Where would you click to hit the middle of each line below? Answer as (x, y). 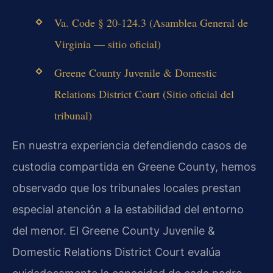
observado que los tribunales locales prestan (127, 188)
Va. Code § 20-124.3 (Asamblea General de (151, 23)
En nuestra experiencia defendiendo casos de (129, 145)
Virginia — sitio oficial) (107, 44)
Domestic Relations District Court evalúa (116, 252)
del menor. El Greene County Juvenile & (114, 230)
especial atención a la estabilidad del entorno (128, 209)
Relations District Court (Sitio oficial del (144, 94)
